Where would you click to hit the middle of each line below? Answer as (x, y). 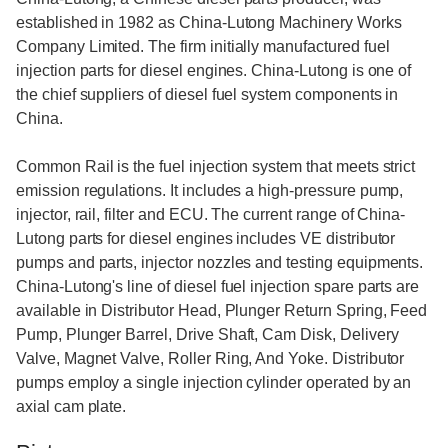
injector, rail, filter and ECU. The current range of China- (211, 215)
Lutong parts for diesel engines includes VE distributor (206, 239)
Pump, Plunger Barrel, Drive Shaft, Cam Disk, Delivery (207, 335)
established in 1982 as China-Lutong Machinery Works (209, 23)
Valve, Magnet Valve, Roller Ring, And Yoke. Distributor (210, 359)
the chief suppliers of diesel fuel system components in (207, 95)
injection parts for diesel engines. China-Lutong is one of (214, 71)
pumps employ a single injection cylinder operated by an (214, 383)
